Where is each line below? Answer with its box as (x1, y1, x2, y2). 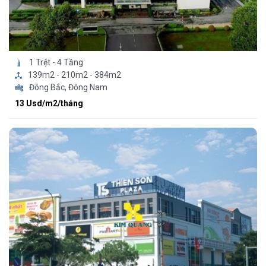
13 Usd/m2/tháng (15, 99, 83, 109)
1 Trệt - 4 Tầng (28, 58, 83, 68)
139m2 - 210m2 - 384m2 (28, 70, 121, 80)
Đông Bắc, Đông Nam (28, 83, 107, 93)
